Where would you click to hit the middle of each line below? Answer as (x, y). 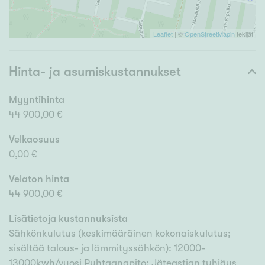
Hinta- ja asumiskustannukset (95, 72)
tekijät (244, 34)
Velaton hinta (39, 179)
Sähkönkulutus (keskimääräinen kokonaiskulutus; (120, 234)
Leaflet (163, 34)
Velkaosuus (34, 140)
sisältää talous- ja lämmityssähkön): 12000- (107, 248)
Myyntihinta (37, 100)
